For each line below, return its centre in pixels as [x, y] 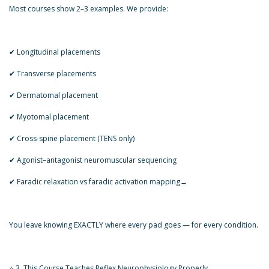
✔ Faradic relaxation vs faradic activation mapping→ [99, 182]
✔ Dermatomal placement [53, 95]
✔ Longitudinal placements [55, 52]
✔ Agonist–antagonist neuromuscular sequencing [93, 160]
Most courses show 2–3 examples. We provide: [89, 9]
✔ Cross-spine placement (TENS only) [72, 138]
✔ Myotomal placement [49, 117]
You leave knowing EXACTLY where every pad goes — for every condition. [134, 225]
